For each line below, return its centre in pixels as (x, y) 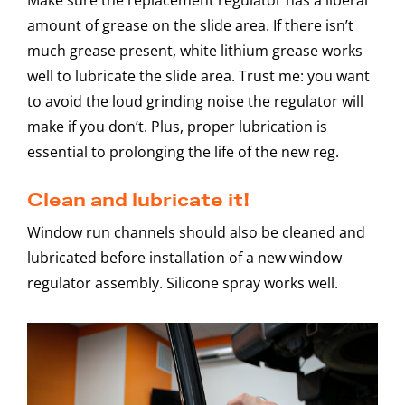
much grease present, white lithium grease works (195, 50)
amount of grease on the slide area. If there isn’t (190, 25)
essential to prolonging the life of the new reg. (183, 151)
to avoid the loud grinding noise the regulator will (195, 101)
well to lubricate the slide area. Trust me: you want (198, 75)
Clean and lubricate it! (138, 200)
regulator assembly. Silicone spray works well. (183, 283)
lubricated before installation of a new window (184, 257)
